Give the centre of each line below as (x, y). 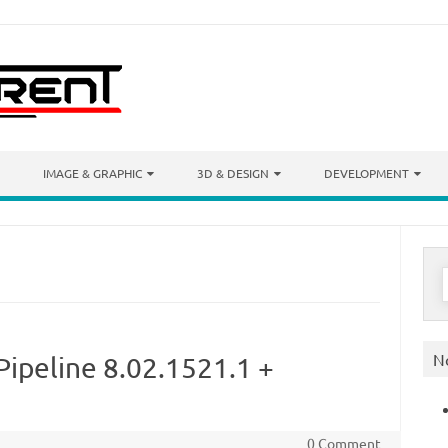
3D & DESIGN (233, 173)
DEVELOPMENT (366, 173)
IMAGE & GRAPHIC (92, 173)
